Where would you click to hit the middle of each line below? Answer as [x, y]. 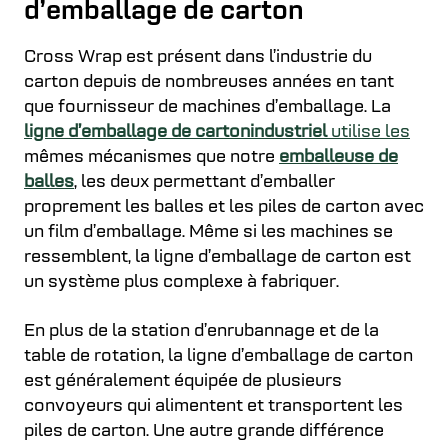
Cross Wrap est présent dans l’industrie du [198, 57]
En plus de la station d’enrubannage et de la [201, 331]
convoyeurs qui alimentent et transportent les [213, 406]
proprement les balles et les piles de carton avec [224, 207]
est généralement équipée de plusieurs [183, 381]
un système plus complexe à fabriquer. [181, 282]
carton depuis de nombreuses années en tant [209, 82]
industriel [288, 132]
